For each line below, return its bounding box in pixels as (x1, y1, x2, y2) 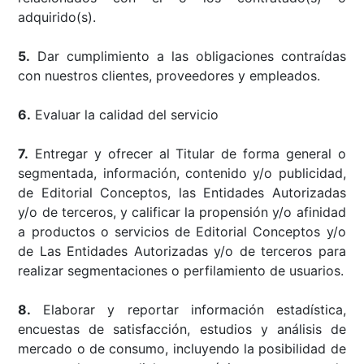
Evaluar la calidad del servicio (31, 106, 219, 123)
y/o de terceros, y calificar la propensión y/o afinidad (18, 203, 346, 220)
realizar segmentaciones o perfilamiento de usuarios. (18, 262, 344, 279)
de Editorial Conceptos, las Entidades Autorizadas (18, 184, 346, 201)
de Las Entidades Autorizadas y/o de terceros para (18, 242, 346, 259)
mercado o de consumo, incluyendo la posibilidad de (18, 340, 346, 357)
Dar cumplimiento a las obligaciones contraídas (30, 47, 346, 64)
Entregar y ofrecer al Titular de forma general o (28, 145, 346, 162)
